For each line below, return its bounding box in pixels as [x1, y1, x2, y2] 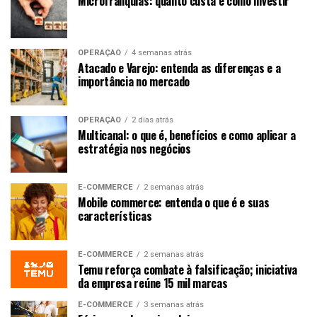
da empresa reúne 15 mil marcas [78, 274, 228, 292]
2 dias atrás [132, 115, 173, 125]
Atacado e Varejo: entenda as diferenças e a [78, 59, 281, 76]
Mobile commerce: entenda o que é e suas [78, 193, 270, 211]
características [78, 207, 152, 224]
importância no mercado [78, 72, 190, 90]
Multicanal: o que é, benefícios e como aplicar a [78, 126, 296, 144]
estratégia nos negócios [78, 139, 191, 157]
